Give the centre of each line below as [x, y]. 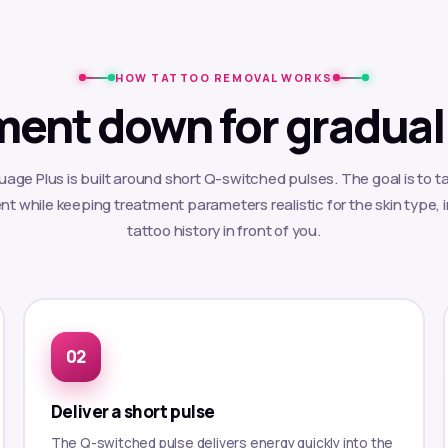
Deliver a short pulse [132, 411]
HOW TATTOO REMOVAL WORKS [224, 77]
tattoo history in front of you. [224, 230]
